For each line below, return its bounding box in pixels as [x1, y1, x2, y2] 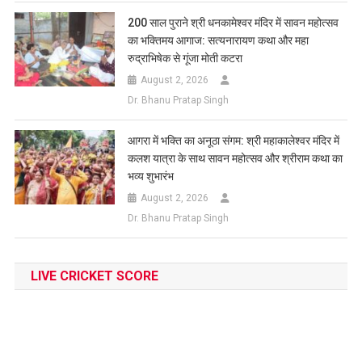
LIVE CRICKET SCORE [30, 267, 158, 284]
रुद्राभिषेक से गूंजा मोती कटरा [128, 51, 243, 65]
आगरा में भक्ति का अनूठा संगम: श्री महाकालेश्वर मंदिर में [128, 133, 340, 147]
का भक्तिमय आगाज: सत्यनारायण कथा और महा [128, 33, 309, 47]
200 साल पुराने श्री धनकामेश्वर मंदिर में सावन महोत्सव [128, 15, 339, 29]
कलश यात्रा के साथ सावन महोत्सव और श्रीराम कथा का [128, 151, 343, 165]
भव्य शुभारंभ [128, 169, 175, 183]
